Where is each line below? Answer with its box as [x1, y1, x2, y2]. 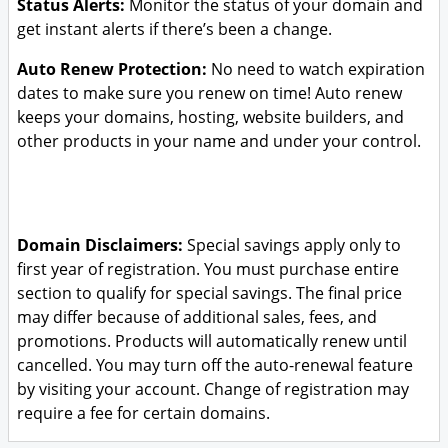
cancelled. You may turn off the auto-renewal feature [17, 354, 413, 376]
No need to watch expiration [207, 58, 425, 80]
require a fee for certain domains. [17, 402, 270, 424]
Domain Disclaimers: [17, 234, 183, 256]
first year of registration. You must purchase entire [17, 258, 399, 280]
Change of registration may [204, 378, 409, 400]
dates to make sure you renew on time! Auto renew [17, 82, 402, 104]
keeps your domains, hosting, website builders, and [17, 106, 404, 128]
